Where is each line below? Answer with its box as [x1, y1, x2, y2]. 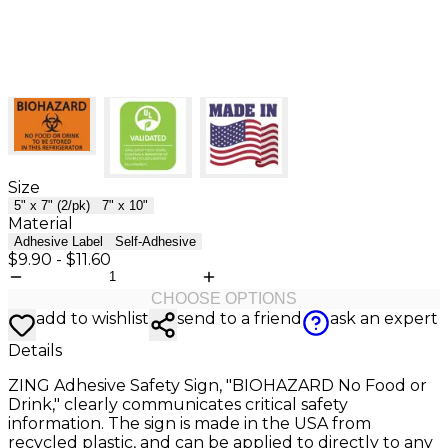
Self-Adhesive [115, 233, 196, 249]
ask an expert [330, 308, 438, 328]
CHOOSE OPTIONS [151, 289, 297, 307]
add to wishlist [36, 308, 149, 328]
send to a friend [177, 308, 302, 328]
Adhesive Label [14, 233, 103, 249]
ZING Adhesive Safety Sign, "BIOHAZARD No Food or [8, 375, 427, 395]
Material [8, 213, 73, 233]
